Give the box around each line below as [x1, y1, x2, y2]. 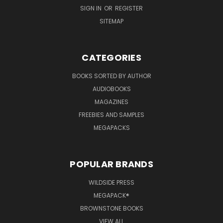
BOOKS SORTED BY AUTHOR [72, 71, 151, 80]
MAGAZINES [95, 97, 128, 106]
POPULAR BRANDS [70, 157, 153, 170]
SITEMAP [100, 16, 123, 25]
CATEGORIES [82, 51, 141, 64]
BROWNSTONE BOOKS [80, 204, 143, 213]
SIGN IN [80, 3, 103, 12]
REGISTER [115, 3, 143, 12]
